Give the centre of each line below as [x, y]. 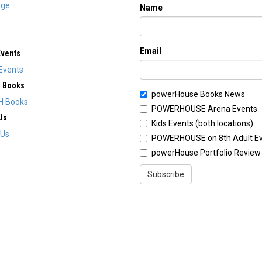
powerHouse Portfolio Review [206, 153]
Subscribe [166, 175]
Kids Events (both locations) [202, 124]
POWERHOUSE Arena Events [204, 109]
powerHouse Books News [198, 94]
